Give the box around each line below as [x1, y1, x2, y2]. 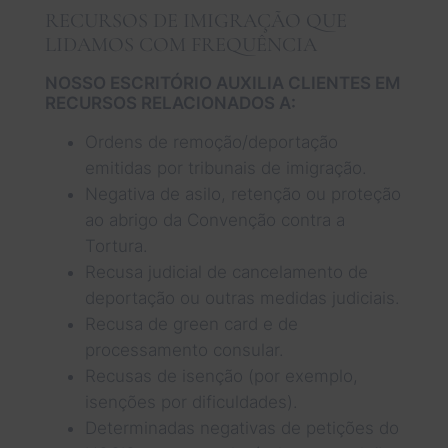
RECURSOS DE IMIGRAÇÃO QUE [44, 7, 347, 33]
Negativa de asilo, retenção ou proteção [84, 183, 401, 204]
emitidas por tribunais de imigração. [84, 157, 367, 178]
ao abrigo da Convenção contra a [84, 209, 345, 230]
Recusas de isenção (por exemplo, [84, 365, 358, 386]
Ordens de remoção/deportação [84, 131, 338, 152]
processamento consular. [84, 339, 284, 360]
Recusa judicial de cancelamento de [84, 261, 368, 282]
